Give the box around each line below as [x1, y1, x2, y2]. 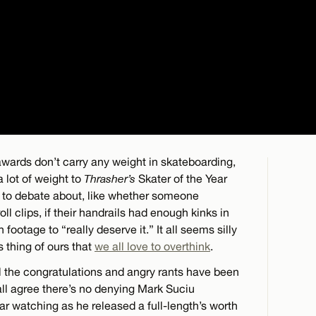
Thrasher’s [84, 171, 135, 185]
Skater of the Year [135, 171, 227, 185]
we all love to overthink [95, 239, 210, 253]
